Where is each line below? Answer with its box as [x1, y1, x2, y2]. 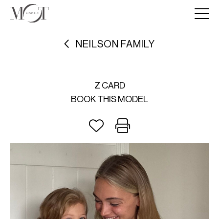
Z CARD [94, 81, 125, 90]
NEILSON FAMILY [76, 39, 155, 49]
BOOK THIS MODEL [71, 95, 148, 104]
